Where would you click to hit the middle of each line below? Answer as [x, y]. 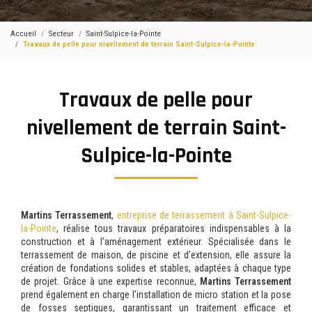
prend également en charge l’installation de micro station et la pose [156, 294]
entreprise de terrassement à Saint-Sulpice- [204, 215]
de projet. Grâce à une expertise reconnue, [110, 281]
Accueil [23, 34]
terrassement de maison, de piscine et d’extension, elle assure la [156, 255]
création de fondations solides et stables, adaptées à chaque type [156, 268]
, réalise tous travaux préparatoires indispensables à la [174, 228]
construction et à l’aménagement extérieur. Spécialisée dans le [156, 241]
